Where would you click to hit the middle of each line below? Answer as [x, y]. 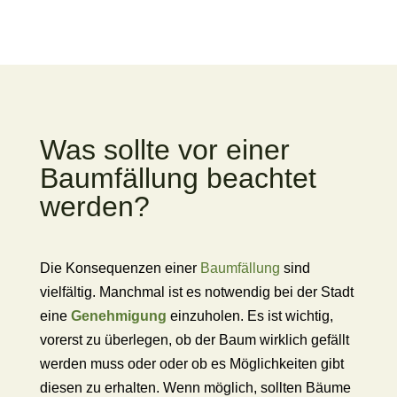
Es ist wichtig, [290, 316]
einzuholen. [206, 316]
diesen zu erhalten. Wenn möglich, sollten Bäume [195, 388]
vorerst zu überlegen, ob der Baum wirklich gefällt [194, 340]
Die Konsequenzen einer [120, 268]
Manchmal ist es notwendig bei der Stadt [226, 292]
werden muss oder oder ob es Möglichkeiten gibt [191, 364]
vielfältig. [69, 292]
